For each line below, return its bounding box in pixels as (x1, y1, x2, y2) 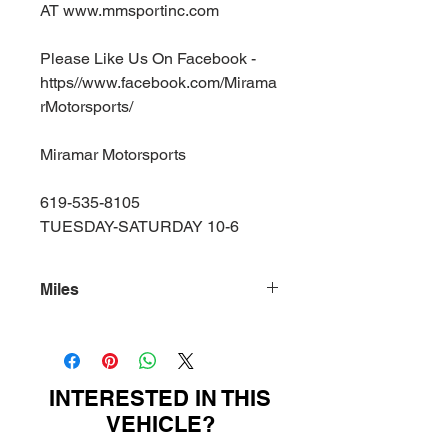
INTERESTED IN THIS (49, 385, 271, 411)
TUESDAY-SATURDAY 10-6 (40, 217, 239, 236)
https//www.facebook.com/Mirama (40, 73, 277, 92)
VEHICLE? (105, 411, 215, 437)
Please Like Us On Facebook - (40, 49, 256, 68)
